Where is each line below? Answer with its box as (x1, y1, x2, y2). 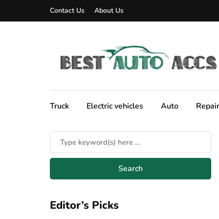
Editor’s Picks (50, 198, 119, 213)
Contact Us (50, 6, 85, 15)
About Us (94, 6, 124, 15)
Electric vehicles (87, 101, 143, 111)
